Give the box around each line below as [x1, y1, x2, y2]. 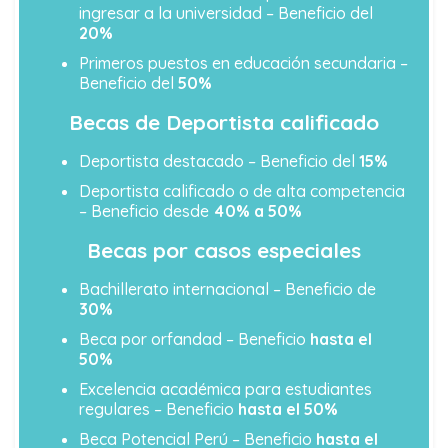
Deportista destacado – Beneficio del [79, 151, 359, 172]
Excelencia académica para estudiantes [79, 379, 372, 400]
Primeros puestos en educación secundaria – [79, 53, 408, 74]
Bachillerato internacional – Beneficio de [79, 279, 376, 300]
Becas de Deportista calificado [69, 109, 379, 136]
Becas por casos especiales [87, 237, 361, 264]
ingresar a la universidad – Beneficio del [79, 3, 373, 24]
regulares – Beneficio [79, 399, 238, 420]
